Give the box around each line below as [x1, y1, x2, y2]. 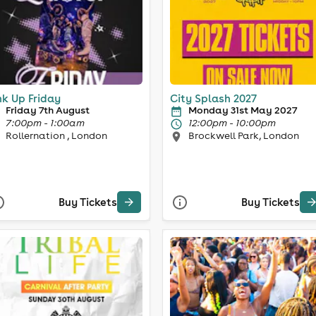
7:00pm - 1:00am [5, 116, 85, 129]
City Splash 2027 [170, 91, 257, 105]
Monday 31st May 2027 [188, 103, 297, 116]
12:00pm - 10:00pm [188, 116, 276, 129]
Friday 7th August [5, 103, 90, 116]
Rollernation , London [5, 128, 107, 142]
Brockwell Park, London [188, 128, 299, 142]
